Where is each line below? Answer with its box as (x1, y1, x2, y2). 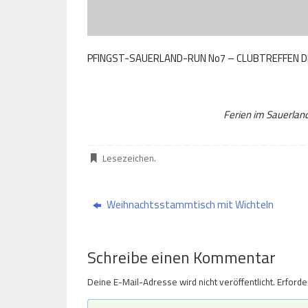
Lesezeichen (102, 151, 155, 166)
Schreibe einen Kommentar (87, 245, 276, 270)
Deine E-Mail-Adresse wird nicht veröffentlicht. (87, 275, 275, 289)
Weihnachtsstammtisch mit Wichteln (104, 197, 274, 213)
